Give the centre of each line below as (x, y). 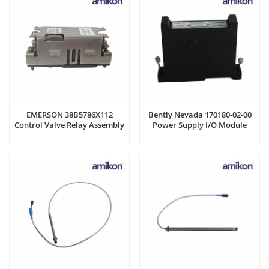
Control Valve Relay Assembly (69, 125)
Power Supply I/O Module (200, 125)
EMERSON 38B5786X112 (69, 115)
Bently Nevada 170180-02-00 (200, 115)
